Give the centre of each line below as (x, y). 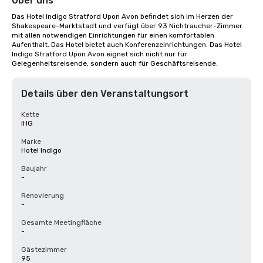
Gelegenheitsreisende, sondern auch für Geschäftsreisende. (115, 63)
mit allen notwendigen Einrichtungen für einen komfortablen (113, 35)
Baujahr (34, 168)
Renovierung (43, 195)
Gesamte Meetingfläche (61, 222)
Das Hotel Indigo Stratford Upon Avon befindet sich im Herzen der (122, 16)
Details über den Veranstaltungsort (105, 94)
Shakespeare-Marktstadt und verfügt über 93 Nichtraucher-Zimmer (127, 26)
